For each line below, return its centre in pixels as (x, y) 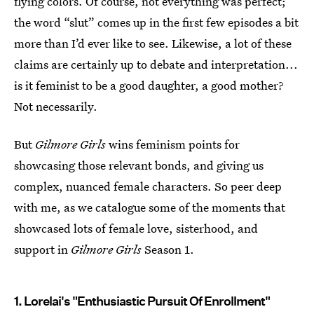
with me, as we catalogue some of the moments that (150, 207)
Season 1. (169, 249)
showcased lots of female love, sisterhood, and (136, 228)
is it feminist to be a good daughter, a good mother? (149, 85)
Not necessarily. (56, 106)
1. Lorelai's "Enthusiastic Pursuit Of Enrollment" (142, 301)
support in (42, 249)
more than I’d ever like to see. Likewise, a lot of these (153, 43)
